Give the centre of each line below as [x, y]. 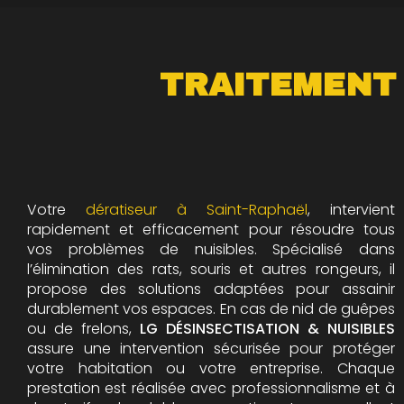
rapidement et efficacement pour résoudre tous [211, 230]
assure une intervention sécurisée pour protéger [211, 349]
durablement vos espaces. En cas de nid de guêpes [211, 309]
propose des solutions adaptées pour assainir [211, 289]
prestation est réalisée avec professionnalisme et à [211, 388]
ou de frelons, [83, 329]
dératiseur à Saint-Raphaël [197, 210]
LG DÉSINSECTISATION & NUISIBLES [267, 329]
